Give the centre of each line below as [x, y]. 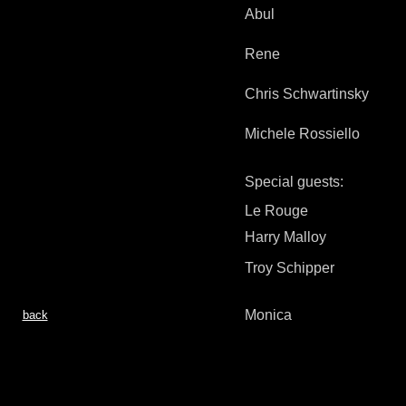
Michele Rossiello [302, 134]
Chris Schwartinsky [306, 94]
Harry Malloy [285, 237]
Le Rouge [276, 211]
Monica [268, 315]
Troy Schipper [289, 268]
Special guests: [294, 182]
